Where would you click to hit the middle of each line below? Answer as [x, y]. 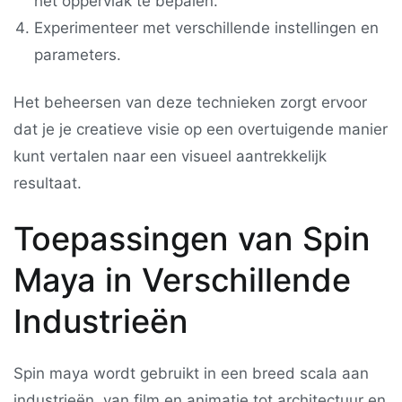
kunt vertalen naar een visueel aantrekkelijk [170, 157]
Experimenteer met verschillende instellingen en [207, 28]
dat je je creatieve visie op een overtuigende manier [201, 130]
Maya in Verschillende [182, 280]
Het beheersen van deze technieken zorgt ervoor [190, 103]
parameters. [78, 55]
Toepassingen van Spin [192, 238]
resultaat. [48, 184]
